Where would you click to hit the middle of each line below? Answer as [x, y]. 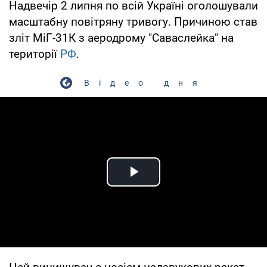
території [35, 54]
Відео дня [145, 83]
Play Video [176, 185]
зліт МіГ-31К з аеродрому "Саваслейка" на [121, 38]
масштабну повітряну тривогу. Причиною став [133, 21]
